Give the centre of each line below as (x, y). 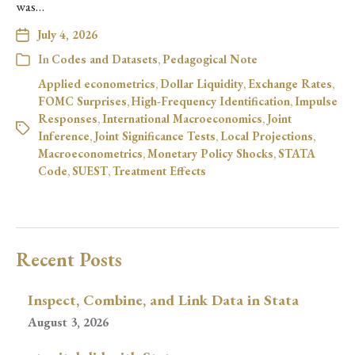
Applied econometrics (97, 84)
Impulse (316, 101)
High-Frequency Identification (211, 101)
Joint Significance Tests (155, 136)
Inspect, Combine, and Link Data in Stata (163, 300)
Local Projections (267, 136)
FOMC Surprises (82, 101)
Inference (64, 136)
